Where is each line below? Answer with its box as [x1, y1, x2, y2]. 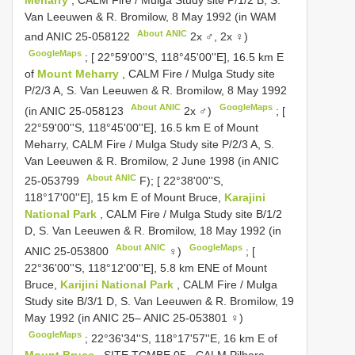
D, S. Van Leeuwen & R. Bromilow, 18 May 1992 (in [25, 224, 281, 238]
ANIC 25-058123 [40, 104, 124, 117]
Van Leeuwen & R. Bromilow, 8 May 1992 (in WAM [25, 10, 277, 23]
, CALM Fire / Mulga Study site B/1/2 [100, 208, 282, 221]
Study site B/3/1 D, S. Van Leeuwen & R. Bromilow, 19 [25, 294, 294, 307]
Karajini [224, 191, 265, 204]
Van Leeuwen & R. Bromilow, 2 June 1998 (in [25, 154, 253, 167]
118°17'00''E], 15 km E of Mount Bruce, [25, 191, 224, 204]
